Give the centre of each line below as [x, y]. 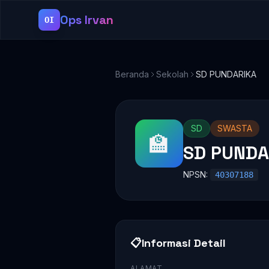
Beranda [132, 74]
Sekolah [172, 74]
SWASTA [235, 128]
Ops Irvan [87, 20]
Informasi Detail [184, 243]
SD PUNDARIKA [226, 74]
